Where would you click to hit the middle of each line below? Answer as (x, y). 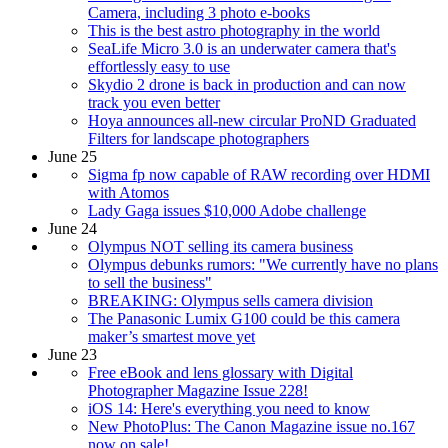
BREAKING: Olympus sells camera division (230, 301)
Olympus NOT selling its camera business (220, 247)
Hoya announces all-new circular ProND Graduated (252, 121)
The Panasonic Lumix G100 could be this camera (244, 319)
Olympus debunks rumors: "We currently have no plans (263, 265)
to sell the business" (150, 283)
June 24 (72, 229)
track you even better (154, 103)
